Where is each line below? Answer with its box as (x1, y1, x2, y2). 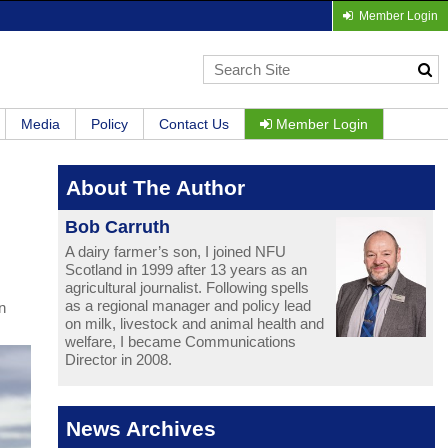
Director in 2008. (65, 351, 173, 369)
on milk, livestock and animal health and (65, 315, 325, 333)
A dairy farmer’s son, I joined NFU (65, 243, 287, 261)
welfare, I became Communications (65, 333, 297, 351)
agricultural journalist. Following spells (65, 279, 310, 297)
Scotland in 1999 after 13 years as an (65, 261, 308, 279)
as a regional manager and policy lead (65, 297, 312, 315)
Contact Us (159, 116, 229, 133)
